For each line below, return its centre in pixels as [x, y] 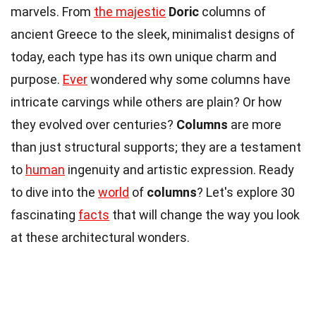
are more [255, 124]
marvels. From [52, 11]
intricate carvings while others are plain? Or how [146, 102]
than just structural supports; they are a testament [156, 147]
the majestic [130, 11]
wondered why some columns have [189, 79]
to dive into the [54, 192]
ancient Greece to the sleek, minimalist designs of [153, 34]
